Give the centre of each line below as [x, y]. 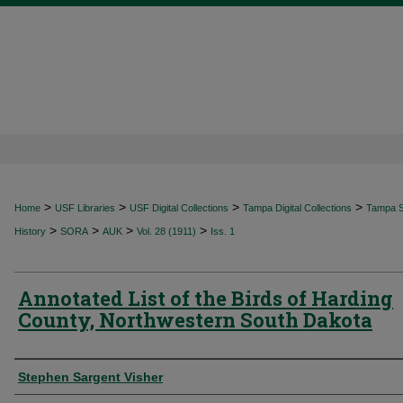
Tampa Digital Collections [297, 208]
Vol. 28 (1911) [166, 231]
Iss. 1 [223, 231]
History [30, 231]
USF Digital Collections [179, 208]
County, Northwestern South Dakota [195, 320]
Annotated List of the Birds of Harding [206, 298]
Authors [51, 375]
